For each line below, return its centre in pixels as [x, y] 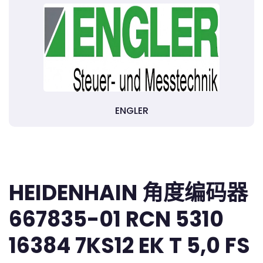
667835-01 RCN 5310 [116, 219]
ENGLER [131, 111]
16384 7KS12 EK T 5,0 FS [129, 246]
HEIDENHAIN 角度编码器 [128, 193]
